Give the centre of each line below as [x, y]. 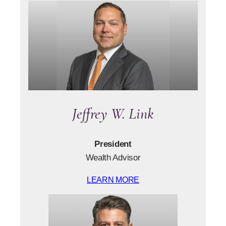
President [113, 144]
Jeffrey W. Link [113, 114]
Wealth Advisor [113, 158]
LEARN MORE [113, 180]
